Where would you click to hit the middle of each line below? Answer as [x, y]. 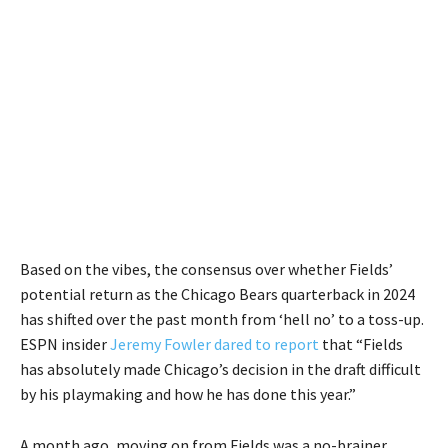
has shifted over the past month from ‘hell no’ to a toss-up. [222, 318]
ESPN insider [65, 343]
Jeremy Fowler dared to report [214, 343]
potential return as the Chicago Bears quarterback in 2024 [217, 293]
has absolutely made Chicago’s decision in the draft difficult [220, 368]
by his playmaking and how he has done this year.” [188, 393]
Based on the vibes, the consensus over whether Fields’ [206, 268]
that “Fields [361, 343]
